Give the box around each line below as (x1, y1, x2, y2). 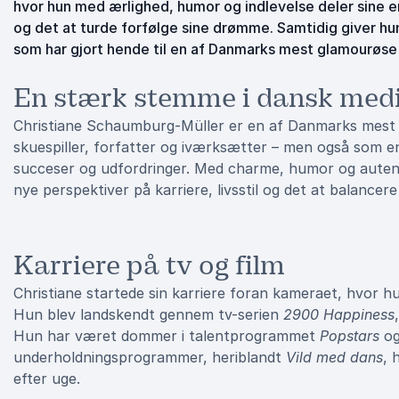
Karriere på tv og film (13, 248, 285, 282)
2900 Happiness (283, 305, 395, 323)
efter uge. (13, 370, 80, 387)
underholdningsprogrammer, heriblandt (13, 348, 286, 366)
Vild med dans (286, 348, 383, 366)
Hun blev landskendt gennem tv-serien (13, 305, 283, 323)
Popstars (320, 327, 379, 345)
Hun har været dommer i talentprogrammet (13, 327, 320, 345)
